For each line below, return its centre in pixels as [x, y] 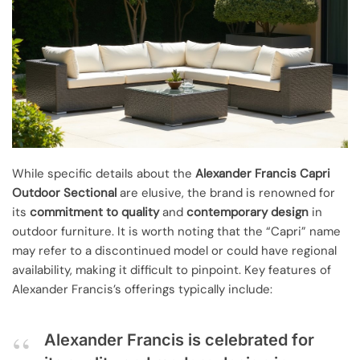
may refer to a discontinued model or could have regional [174, 250]
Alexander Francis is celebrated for [179, 340]
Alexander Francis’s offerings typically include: [142, 289]
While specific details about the [104, 173]
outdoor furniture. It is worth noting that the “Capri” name [176, 231]
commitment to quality [94, 212]
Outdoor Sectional [64, 192]
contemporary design [247, 212]
